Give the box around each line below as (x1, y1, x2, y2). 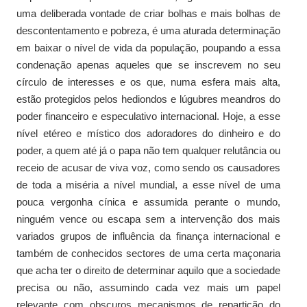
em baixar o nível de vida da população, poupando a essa (16, 41, 280, 53)
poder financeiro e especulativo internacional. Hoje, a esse (16, 110, 280, 122)
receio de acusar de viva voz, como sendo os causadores (16, 161, 280, 173)
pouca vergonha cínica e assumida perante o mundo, (16, 195, 280, 208)
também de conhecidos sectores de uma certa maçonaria (16, 247, 280, 259)
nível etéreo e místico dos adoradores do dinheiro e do (16, 127, 280, 139)
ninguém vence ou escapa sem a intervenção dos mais (16, 212, 280, 225)
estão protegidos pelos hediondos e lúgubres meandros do (16, 93, 280, 105)
